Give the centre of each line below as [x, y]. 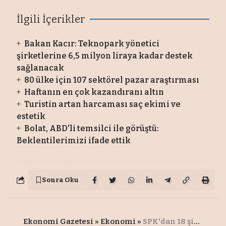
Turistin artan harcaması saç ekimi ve [102, 104]
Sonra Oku [61, 180]
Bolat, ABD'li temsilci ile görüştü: [91, 128]
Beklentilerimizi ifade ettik [74, 140]
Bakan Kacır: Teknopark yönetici [92, 43]
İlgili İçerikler [51, 19]
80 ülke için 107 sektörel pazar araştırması [111, 80]
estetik [31, 116]
